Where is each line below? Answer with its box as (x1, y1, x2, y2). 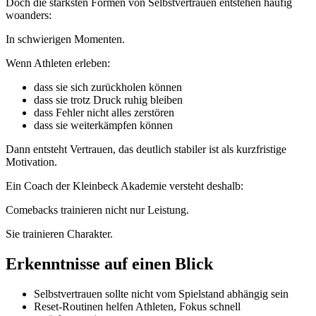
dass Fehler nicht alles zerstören (34, 107, 174, 119)
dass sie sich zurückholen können (34, 81, 182, 93)
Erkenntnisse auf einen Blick (6, 254, 213, 273)
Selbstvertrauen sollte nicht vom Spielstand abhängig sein (34, 287, 288, 300)
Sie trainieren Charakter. (6, 228, 113, 240)
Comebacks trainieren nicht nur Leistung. (6, 204, 189, 216)
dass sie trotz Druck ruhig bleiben (34, 94, 183, 106)
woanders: (6, 9, 51, 21)
